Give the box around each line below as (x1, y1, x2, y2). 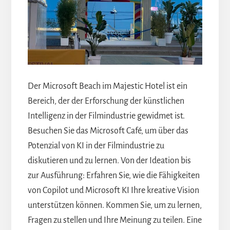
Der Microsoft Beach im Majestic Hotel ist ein (27, 82, 187, 91)
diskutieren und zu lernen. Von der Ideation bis (27, 156, 191, 166)
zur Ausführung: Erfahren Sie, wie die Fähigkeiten (27, 171, 200, 181)
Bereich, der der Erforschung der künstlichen (27, 97, 184, 106)
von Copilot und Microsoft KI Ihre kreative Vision (27, 186, 199, 196)
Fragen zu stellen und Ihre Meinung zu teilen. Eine (27, 216, 202, 225)
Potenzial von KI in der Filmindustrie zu (27, 141, 164, 151)
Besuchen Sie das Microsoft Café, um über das (27, 126, 188, 136)
